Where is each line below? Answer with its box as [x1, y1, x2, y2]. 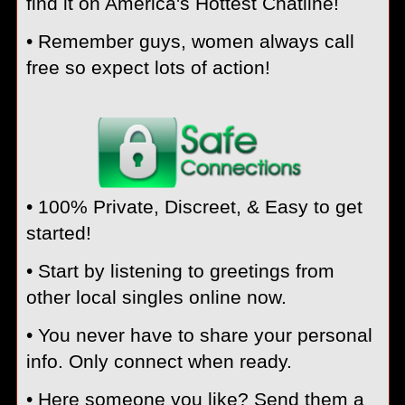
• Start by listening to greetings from [25, 259, 334, 281]
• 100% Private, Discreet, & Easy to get [25, 195, 363, 217]
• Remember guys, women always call [25, 31, 354, 52]
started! [25, 221, 91, 243]
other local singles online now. [25, 286, 287, 307]
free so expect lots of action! [25, 57, 270, 79]
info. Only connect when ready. [25, 350, 292, 372]
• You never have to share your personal [25, 324, 372, 345]
